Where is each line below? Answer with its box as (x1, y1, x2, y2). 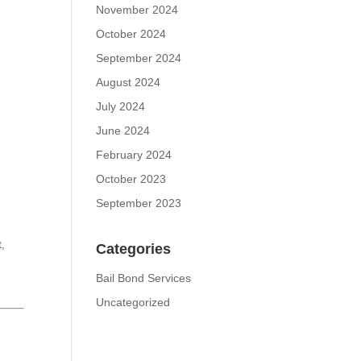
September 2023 (96, 197, 182, 210)
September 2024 (96, 52, 182, 64)
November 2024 (96, 3, 179, 16)
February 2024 (96, 148, 172, 161)
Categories (96, 241, 172, 257)
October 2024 (96, 27, 167, 40)
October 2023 (96, 172, 167, 185)
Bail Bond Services (96, 272, 192, 284)
